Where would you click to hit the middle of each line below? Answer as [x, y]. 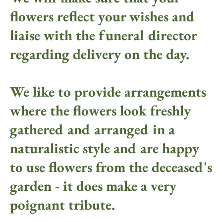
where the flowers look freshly [100, 111]
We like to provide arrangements [108, 92]
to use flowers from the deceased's [111, 167]
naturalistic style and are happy [104, 148]
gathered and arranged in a [92, 130]
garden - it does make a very [93, 186]
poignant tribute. [62, 205]
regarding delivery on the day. [101, 54]
